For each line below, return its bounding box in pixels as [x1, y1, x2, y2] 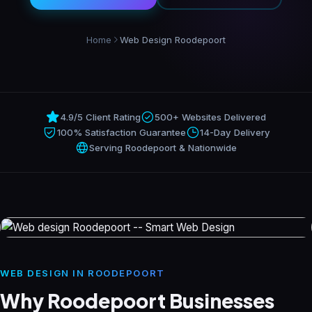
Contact [26, 124, 83, 141]
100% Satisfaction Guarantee [56, 127, 186, 138]
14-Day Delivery [199, 127, 270, 138]
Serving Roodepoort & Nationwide [89, 142, 237, 153]
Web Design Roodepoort [120, 34, 226, 45]
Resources [26, 33, 96, 50]
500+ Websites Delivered [155, 111, 266, 123]
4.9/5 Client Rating [60, 111, 141, 123]
